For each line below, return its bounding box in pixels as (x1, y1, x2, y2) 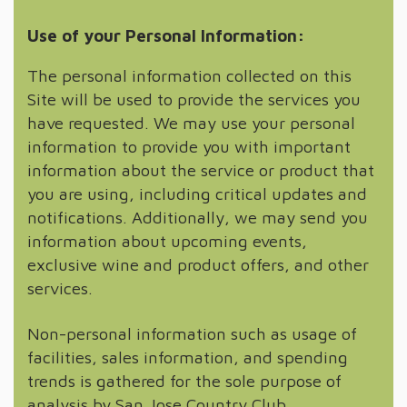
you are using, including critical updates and (27, 184, 367, 203)
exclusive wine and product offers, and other (27, 254, 369, 274)
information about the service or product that (27, 160, 374, 180)
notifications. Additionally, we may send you (27, 207, 368, 227)
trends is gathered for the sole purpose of (27, 370, 342, 391)
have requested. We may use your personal (27, 113, 355, 133)
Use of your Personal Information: (27, 25, 304, 45)
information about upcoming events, (27, 231, 307, 251)
